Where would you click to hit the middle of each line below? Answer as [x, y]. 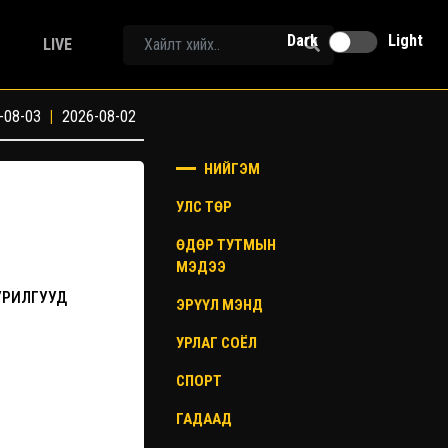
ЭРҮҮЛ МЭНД [219, 305]
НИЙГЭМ [230, 169]
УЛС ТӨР [204, 207]
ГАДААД [204, 419]
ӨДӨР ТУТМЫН [226, 245]
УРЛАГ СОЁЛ [216, 343]
